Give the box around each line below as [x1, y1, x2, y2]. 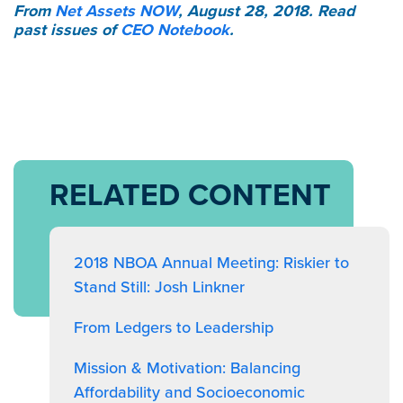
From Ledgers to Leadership [74, 316, 273, 339]
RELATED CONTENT [49, 173, 331, 217]
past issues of [13, 18, 121, 41]
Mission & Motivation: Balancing [74, 356, 300, 380]
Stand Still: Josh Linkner [74, 275, 245, 299]
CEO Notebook [121, 18, 229, 41]
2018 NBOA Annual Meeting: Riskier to [74, 251, 349, 274]
